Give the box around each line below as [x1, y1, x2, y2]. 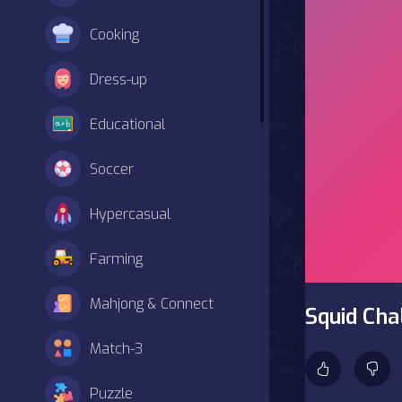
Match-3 [90, 338, 143, 358]
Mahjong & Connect [90, 293, 214, 313]
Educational [90, 114, 165, 134]
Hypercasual [90, 204, 170, 223]
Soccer [90, 159, 134, 179]
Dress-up [90, 69, 147, 89]
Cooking [90, 24, 139, 44]
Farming [90, 249, 143, 268]
